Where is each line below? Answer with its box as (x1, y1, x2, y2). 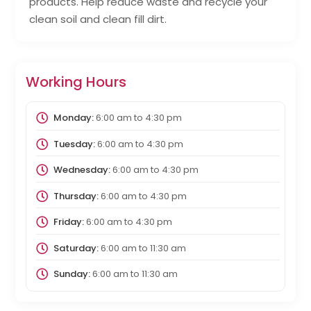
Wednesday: (53, 163, 110, 177)
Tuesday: (53, 137, 95, 151)
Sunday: (53, 267, 90, 281)
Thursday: (53, 189, 99, 203)
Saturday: (53, 241, 99, 255)
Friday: (53, 215, 84, 229)
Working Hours (26, 72, 127, 92)
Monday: (53, 111, 94, 125)
